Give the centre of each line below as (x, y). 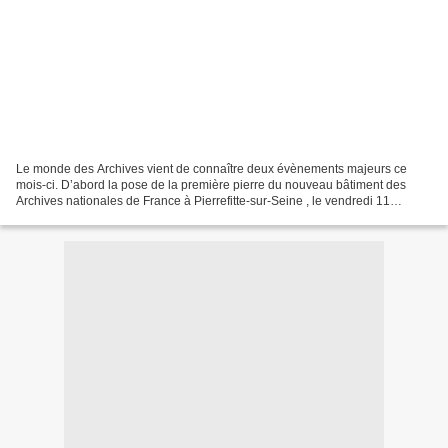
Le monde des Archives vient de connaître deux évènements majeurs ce (211, 168)
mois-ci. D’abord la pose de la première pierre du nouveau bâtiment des (211, 184)
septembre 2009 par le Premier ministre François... (153, 216)
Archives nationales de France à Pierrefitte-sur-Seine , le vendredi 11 (203, 200)
